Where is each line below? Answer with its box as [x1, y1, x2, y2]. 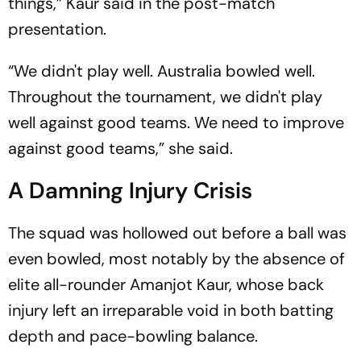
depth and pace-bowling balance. [8, 326, 258, 346]
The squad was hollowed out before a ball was [8, 222, 346, 243]
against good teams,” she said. [8, 138, 233, 159]
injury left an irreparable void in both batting [8, 300, 334, 321]
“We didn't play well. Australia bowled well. [8, 60, 315, 81]
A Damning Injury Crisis [8, 176, 252, 205]
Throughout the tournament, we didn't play [8, 86, 322, 107]
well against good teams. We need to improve [8, 112, 344, 133]
